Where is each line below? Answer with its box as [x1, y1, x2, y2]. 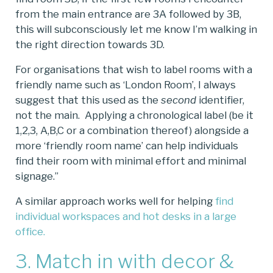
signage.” [15, 170, 58, 183]
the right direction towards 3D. [15, 38, 165, 51]
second [161, 94, 196, 107]
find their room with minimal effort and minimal [15, 155, 246, 168]
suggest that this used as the [15, 94, 161, 107]
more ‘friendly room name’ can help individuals [15, 140, 238, 152]
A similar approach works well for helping [15, 195, 215, 208]
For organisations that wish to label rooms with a [15, 63, 252, 76]
